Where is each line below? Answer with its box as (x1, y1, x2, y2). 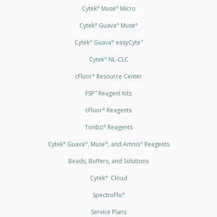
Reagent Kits (97, 89, 132, 97)
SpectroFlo (92, 190, 122, 199)
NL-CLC (107, 55, 128, 63)
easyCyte (114, 38, 140, 46)
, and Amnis (108, 139, 140, 148)
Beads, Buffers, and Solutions (68, 156, 149, 165)
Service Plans (91, 207, 126, 216)
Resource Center (95, 72, 142, 80)
